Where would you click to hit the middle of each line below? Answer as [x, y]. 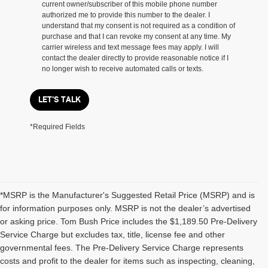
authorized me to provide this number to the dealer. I [126, 15]
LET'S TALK [60, 99]
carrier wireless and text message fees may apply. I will [130, 47]
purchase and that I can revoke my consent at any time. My [136, 36]
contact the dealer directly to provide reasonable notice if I [135, 58]
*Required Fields [57, 127]
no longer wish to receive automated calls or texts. [123, 68]
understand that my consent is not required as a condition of [138, 25]
